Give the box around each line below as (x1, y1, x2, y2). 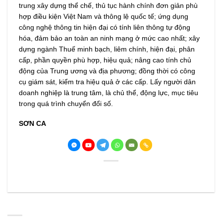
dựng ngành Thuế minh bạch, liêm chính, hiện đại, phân (18, 45, 195, 53)
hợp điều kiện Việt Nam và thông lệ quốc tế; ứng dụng (18, 12, 188, 20)
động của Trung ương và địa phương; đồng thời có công (18, 66, 195, 75)
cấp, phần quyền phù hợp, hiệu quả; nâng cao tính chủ (18, 55, 191, 64)
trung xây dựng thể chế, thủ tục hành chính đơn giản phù (18, 1, 198, 9)
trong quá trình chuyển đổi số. (18, 99, 113, 108)
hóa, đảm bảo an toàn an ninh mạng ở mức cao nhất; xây (18, 34, 200, 42)
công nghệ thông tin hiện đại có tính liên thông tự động (18, 23, 190, 31)
